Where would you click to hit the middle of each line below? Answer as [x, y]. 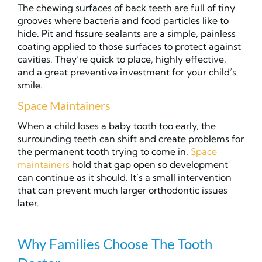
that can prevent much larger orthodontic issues [123, 190]
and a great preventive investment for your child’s [127, 72]
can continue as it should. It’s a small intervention [125, 177]
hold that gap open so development [149, 165]
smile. [30, 85]
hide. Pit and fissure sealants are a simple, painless [127, 34]
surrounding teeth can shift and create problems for [131, 139]
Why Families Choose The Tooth [115, 244]
